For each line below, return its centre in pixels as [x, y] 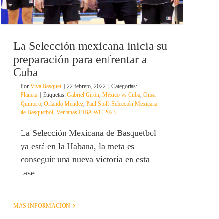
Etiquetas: [55, 95]
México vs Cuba [121, 95]
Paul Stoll [97, 104]
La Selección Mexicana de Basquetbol [88, 133]
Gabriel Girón [83, 95]
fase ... [33, 173]
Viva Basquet [46, 86]
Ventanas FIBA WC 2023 [86, 113]
